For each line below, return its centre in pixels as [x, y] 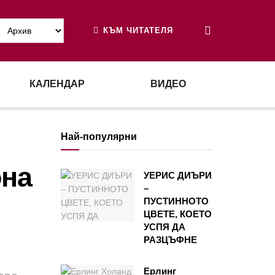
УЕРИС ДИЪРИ [177, 175]
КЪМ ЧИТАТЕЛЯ [137, 30]
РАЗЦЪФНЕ [170, 240]
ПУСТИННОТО [176, 201]
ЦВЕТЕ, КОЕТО [177, 214]
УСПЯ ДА [164, 227]
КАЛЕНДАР [57, 84]
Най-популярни [99, 137]
